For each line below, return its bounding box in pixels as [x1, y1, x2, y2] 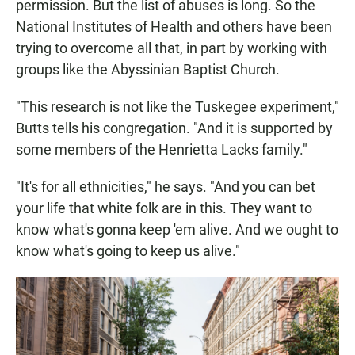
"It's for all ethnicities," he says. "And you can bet [16, 178, 315, 196]
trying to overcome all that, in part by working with [16, 40, 327, 57]
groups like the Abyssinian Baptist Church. [16, 61, 280, 78]
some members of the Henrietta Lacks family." [16, 141, 307, 158]
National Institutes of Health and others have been [16, 18, 332, 36]
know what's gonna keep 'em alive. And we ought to [16, 221, 338, 239]
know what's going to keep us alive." [16, 242, 240, 260]
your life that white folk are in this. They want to [16, 200, 312, 217]
